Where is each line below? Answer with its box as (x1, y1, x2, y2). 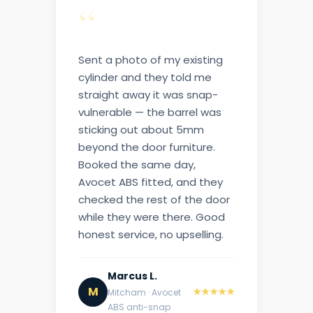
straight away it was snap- (78, 87, 218, 103)
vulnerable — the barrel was (78, 105, 221, 120)
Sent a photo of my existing (78, 52, 223, 68)
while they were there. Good (78, 210, 225, 225)
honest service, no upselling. (78, 227, 224, 242)
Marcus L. (108, 269, 157, 284)
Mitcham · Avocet (108, 286, 181, 299)
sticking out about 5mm (78, 122, 204, 138)
